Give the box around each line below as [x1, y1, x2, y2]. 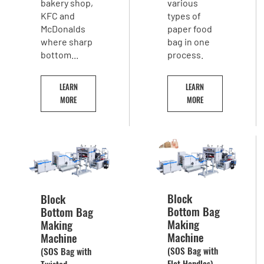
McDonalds [41, 23, 86, 35]
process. [167, 49, 204, 61]
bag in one [167, 36, 210, 48]
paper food [167, 23, 213, 35]
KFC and [41, 10, 75, 22]
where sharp [41, 36, 93, 48]
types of [167, 10, 202, 22]
